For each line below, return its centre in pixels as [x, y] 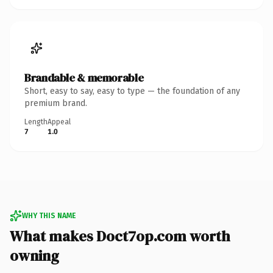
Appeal [59, 122]
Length [36, 122]
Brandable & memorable [84, 77]
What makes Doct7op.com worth [120, 236]
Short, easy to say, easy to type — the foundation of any [132, 91]
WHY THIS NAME [49, 215]
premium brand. [56, 103]
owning [34, 255]
